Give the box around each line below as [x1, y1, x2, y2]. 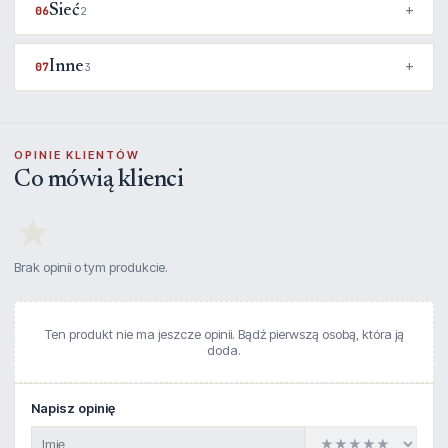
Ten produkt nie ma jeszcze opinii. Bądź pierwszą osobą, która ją [44, 326, 404, 342]
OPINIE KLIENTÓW [14, 148, 140, 162]
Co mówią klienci [14, 168, 183, 192]
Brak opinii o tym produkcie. [14, 259, 168, 275]
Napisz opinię [31, 400, 115, 416]
